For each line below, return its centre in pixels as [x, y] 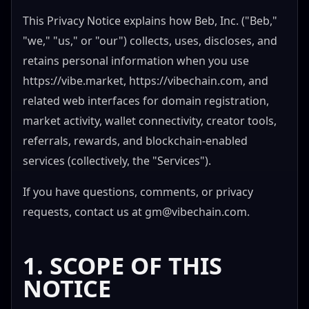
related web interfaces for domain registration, [146, 101]
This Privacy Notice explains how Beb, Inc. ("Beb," [150, 21]
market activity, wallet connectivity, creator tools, [150, 121]
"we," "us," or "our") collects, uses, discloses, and [150, 41]
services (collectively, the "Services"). [117, 161]
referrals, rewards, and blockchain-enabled [135, 141]
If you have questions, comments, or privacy [138, 191]
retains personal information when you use [136, 61]
